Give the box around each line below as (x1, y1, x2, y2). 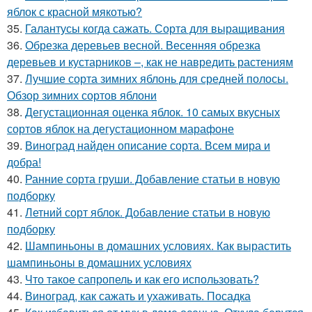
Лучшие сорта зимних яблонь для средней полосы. (25, 70, 288, 86)
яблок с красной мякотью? (7, 3, 142, 19)
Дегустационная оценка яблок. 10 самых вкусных (25, 104, 280, 120)
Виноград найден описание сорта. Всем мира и (25, 137, 270, 153)
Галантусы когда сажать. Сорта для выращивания (25, 20, 285, 36)
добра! (7, 154, 41, 170)
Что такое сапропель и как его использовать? (25, 271, 259, 287)
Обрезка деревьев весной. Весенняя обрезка (25, 37, 260, 53)
